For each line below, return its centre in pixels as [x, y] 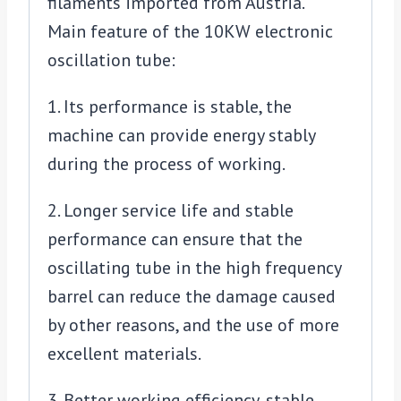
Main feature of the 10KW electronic [190, 32]
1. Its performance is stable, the [170, 107]
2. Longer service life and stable [171, 211]
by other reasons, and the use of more [193, 325]
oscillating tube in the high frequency [194, 268]
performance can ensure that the [175, 239]
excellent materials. [124, 354]
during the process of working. [166, 164]
